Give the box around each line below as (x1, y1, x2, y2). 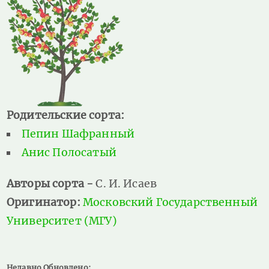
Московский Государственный (82, 195, 258, 209)
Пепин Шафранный (21, 127, 134, 141)
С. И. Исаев (95, 177, 157, 190)
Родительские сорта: (7, 108, 124, 122)
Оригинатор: (7, 195, 83, 209)
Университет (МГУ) (7, 214, 117, 228)
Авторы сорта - (7, 177, 96, 190)
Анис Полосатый (21, 145, 116, 159)
